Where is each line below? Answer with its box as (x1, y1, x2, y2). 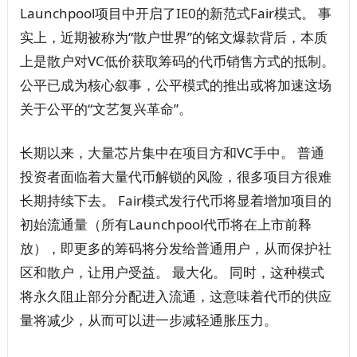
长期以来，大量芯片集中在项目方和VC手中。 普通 (19, 143, 324, 163)
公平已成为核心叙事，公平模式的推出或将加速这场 (19, 76, 331, 95)
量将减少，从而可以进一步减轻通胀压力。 (19, 311, 277, 330)
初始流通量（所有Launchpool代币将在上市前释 (19, 215, 312, 234)
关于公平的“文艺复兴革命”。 (19, 100, 192, 119)
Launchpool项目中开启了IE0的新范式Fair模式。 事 (19, 4, 331, 23)
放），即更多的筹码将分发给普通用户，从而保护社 (19, 239, 331, 258)
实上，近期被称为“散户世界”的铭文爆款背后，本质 (19, 28, 328, 47)
